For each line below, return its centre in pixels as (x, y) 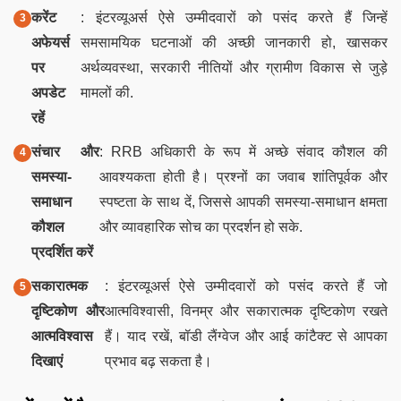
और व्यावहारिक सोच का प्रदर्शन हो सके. (200, 226)
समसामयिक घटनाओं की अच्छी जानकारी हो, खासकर (234, 42)
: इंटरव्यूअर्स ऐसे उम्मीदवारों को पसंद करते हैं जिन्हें (234, 17)
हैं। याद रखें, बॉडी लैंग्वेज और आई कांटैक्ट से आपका (246, 336)
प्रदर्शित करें (62, 252)
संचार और (65, 151)
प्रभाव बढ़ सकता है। (158, 361)
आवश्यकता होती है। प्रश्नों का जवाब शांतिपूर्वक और (243, 176)
